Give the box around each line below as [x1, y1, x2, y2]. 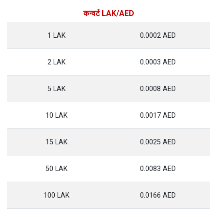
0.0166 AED [140, 191, 176, 200]
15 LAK [46, 138, 68, 146]
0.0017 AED [140, 111, 176, 120]
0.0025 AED [140, 138, 176, 146]
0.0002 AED [140, 31, 176, 40]
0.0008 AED [140, 85, 176, 93]
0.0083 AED [140, 165, 176, 173]
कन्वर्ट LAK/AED [83, 9, 134, 18]
